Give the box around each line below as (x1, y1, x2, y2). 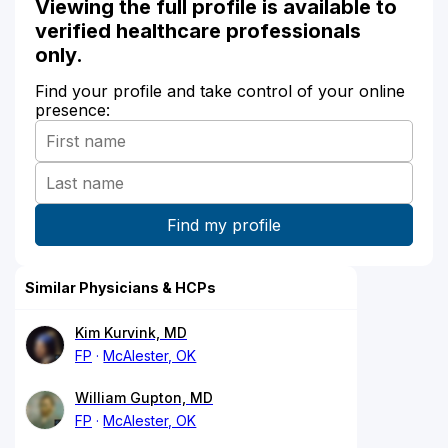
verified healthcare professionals (35, 18, 361, 43)
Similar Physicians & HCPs (25, 278, 216, 296)
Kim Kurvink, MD (75, 323, 187, 341)
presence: (35, 99, 110, 120)
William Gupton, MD (75, 388, 213, 406)
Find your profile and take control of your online (35, 80, 405, 101)
